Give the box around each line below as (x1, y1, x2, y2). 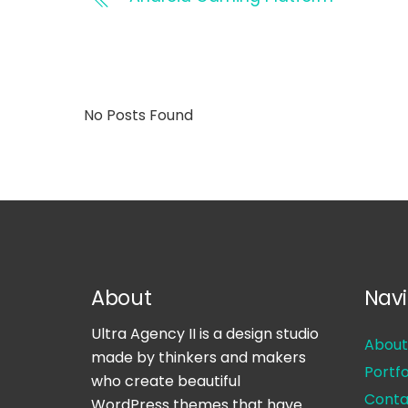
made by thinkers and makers (91, 347, 307, 369)
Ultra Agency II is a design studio (91, 323, 320, 345)
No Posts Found (84, 104, 193, 126)
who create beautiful (91, 371, 241, 393)
